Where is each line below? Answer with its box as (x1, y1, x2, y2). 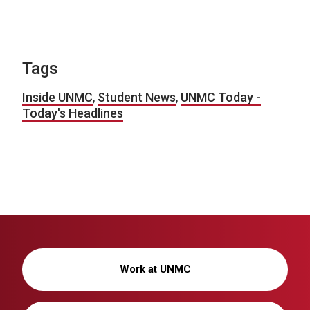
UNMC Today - (181, 90, 261, 105)
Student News (98, 90, 176, 105)
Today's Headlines (22, 106, 123, 121)
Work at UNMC (119, 263, 191, 276)
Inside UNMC (22, 90, 93, 105)
